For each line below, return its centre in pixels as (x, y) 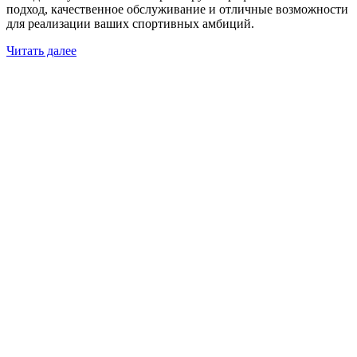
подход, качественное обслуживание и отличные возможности (177, 9)
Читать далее (41, 51)
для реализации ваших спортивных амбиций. (130, 24)
